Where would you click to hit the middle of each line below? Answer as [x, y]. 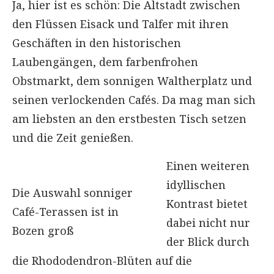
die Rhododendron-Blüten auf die [102, 260]
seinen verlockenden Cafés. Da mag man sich [134, 99]
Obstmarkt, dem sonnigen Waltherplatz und [132, 80]
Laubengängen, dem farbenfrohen [105, 61]
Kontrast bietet [207, 203]
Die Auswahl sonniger [72, 192]
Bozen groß [43, 230]
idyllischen [196, 184]
